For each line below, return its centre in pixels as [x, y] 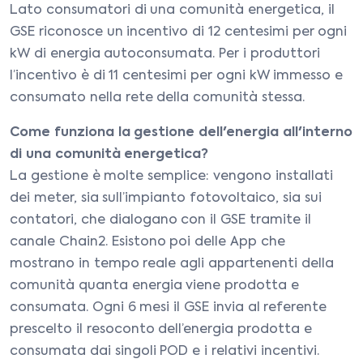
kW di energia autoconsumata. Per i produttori [165, 54]
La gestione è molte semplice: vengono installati [171, 177]
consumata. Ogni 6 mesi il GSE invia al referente [169, 308]
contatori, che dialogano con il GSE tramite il [160, 220]
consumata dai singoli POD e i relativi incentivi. [164, 352]
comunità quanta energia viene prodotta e [154, 286]
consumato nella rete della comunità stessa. [157, 98]
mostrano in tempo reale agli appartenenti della [172, 264]
